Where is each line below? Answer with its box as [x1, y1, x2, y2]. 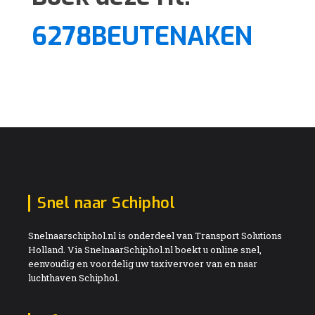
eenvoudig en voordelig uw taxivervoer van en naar [28, 257, 257, 270]
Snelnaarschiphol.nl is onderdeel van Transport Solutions [28, 229, 282, 242]
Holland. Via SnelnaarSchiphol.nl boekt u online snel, [28, 243, 262, 256]
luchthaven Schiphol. [28, 271, 120, 284]
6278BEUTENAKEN [32, 19, 252, 53]
